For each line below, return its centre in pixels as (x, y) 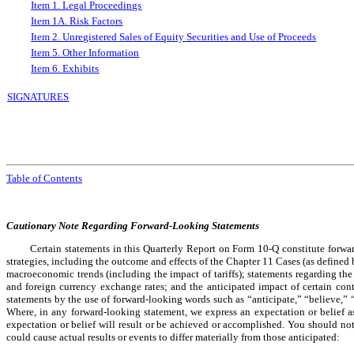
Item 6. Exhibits (65, 68)
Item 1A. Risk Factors (77, 21)
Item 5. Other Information (85, 52)
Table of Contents (44, 178)
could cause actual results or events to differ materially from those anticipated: (173, 337)
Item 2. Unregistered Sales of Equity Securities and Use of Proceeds (174, 36)
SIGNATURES (38, 96)
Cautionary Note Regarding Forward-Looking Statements (133, 225)
